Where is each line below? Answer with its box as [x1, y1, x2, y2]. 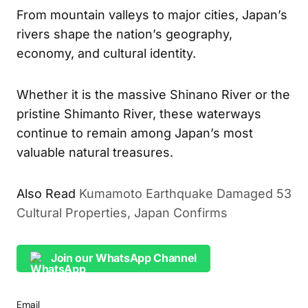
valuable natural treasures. [16, 144, 173, 159]
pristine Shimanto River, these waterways [16, 106, 261, 121]
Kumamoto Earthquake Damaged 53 [79, 186, 291, 201]
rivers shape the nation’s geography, [16, 26, 232, 41]
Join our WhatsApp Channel [51, 251, 197, 265]
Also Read [16, 186, 76, 201]
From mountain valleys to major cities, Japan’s [16, 7, 287, 22]
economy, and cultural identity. [16, 45, 196, 60]
